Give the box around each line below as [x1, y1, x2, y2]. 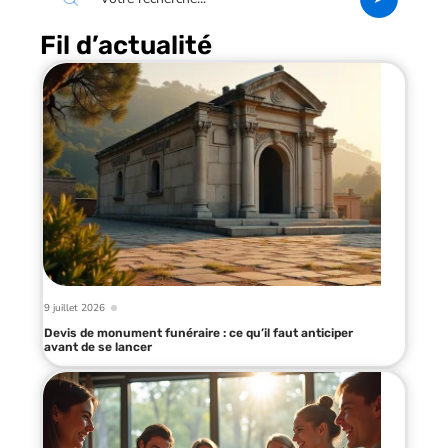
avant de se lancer [44, 339, 152, 354]
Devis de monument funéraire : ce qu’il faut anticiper [44, 325, 353, 340]
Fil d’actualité [40, 29, 212, 61]
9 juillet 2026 [44, 300, 105, 315]
